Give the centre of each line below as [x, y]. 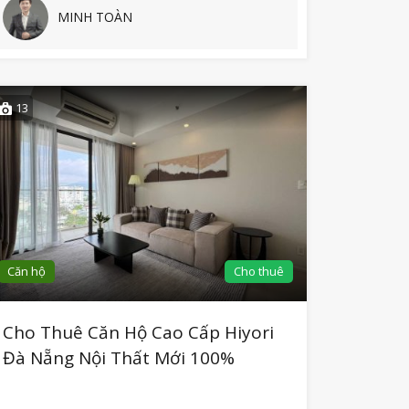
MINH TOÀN [94, 17]
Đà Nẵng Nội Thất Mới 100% [118, 358]
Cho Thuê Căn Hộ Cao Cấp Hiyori [138, 333]
